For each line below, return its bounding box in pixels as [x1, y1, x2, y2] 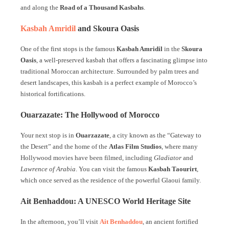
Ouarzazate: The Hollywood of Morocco [20, 110, 159, 119]
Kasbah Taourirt [148, 165, 197, 173]
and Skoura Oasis [76, 24, 139, 33]
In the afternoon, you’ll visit [20, 218, 100, 225]
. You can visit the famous [76, 165, 148, 173]
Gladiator [154, 154, 181, 162]
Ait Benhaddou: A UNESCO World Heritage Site [20, 197, 191, 205]
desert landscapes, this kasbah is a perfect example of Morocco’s [20, 79, 197, 86]
